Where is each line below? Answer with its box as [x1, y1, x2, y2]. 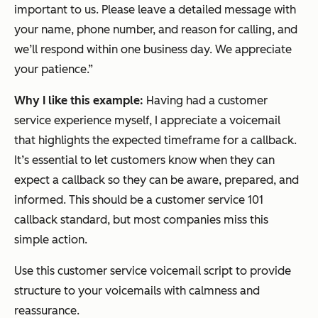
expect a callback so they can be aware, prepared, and [14, 173, 299, 187]
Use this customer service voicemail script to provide [14, 264, 291, 278]
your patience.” [14, 62, 93, 77]
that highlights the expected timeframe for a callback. [14, 133, 297, 148]
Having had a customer [146, 94, 268, 108]
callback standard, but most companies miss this [14, 213, 268, 227]
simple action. [14, 233, 87, 247]
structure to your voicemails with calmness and [14, 284, 260, 298]
